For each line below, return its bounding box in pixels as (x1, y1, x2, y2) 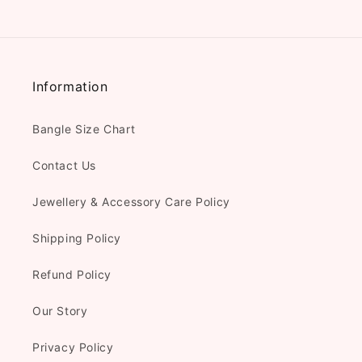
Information (32, 78, 108, 95)
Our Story (32, 304, 88, 318)
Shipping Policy (32, 231, 121, 245)
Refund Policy (32, 267, 112, 281)
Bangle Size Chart (32, 122, 136, 136)
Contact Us (32, 158, 96, 172)
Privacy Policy (32, 340, 114, 354)
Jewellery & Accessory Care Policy (32, 195, 230, 208)
